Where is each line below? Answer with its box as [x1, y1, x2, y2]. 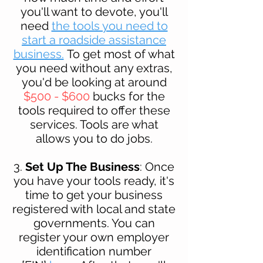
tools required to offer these [18, 103, 170, 117]
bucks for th [89, 89, 158, 103]
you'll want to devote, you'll [20, 4, 168, 19]
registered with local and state [12, 201, 176, 216]
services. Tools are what [29, 117, 159, 131]
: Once [140, 159, 174, 174]
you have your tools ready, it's [14, 173, 174, 188]
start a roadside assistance [22, 32, 166, 47]
